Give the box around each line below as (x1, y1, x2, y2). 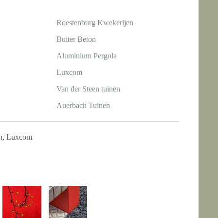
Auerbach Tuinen (56, 101, 110, 109)
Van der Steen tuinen (56, 84, 120, 93)
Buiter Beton (56, 35, 96, 43)
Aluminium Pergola (56, 51, 117, 60)
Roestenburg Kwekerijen (56, 18, 133, 27)
